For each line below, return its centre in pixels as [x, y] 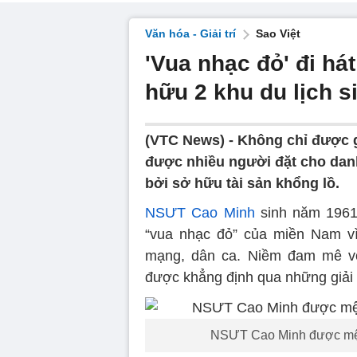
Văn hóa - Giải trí [190, 33]
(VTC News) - [191, 140]
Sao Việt [278, 33]
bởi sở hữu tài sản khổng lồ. [242, 183]
